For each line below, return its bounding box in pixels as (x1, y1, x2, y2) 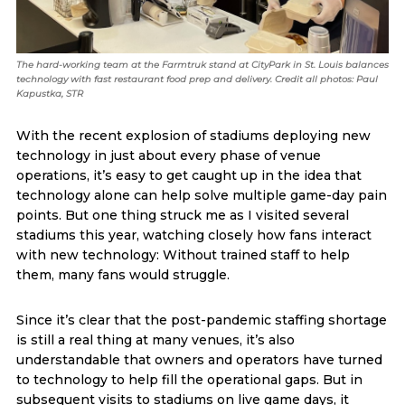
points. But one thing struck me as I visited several (15, 206, 349, 223)
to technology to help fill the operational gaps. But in (15, 371, 363, 388)
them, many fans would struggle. (15, 266, 230, 283)
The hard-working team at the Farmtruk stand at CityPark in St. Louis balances (15, 58, 389, 71)
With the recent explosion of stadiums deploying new (15, 127, 371, 144)
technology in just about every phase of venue (15, 146, 321, 164)
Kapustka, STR (15, 87, 83, 99)
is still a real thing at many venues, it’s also (15, 331, 295, 348)
